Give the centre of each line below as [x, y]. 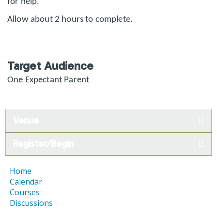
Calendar [26, 182]
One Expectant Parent [48, 80]
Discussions [31, 203]
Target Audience [50, 66]
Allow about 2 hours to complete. [70, 20]
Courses [25, 192]
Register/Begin [43, 144]
